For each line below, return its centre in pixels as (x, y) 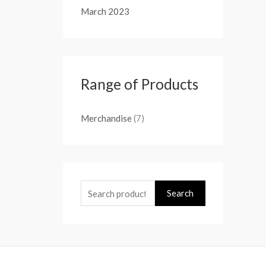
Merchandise (106, 118)
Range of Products (140, 84)
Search (180, 193)
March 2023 (105, 11)
